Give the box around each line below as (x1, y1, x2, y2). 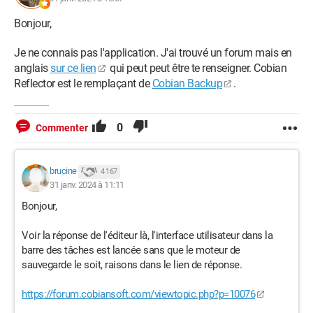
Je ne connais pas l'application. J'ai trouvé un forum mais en (14, 46, 292, 59)
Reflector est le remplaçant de (14, 77, 152, 90)
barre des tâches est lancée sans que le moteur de (22, 244, 240, 256)
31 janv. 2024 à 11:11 (50, 180, 124, 190)
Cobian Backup (152, 77, 222, 90)
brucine (50, 166, 77, 177)
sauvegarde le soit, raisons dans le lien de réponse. (22, 259, 242, 271)
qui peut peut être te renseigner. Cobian (107, 61, 286, 75)
